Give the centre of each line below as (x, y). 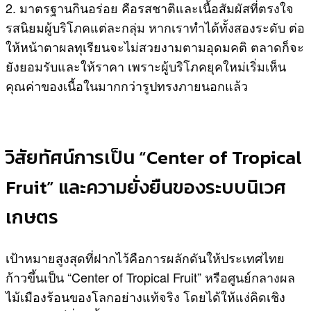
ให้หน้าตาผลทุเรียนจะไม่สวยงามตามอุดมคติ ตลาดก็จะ (155, 47)
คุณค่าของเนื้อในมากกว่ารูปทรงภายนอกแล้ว (127, 86)
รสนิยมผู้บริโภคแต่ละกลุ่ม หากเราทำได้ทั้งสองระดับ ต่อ (155, 27)
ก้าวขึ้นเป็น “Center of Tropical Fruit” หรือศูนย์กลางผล (150, 277)
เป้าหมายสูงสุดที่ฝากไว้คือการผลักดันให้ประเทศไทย (145, 257)
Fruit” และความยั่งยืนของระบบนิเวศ (146, 187)
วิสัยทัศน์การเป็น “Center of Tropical (154, 158)
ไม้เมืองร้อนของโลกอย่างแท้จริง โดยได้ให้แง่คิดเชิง (145, 296)
